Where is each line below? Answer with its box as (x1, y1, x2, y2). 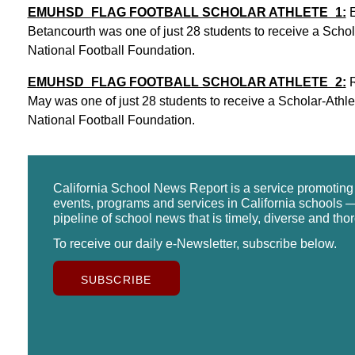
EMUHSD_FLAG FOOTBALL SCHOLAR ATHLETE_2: (27, 74, 346, 89)
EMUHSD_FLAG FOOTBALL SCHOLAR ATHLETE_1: (27, 5, 346, 19)
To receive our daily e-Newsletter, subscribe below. (52, 236, 337, 250)
